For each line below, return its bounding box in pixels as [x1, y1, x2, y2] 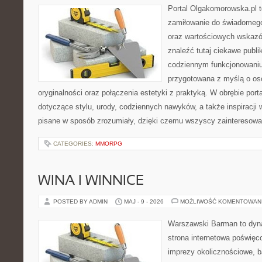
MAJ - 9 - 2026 [124, 198, 164, 205]
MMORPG [95, 140, 122, 147]
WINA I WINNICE [38, 175, 144, 188]
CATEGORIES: [53, 140, 95, 147]
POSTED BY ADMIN [53, 198, 109, 205]
